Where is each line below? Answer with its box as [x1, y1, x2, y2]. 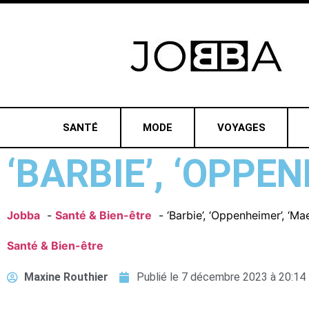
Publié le [137, 270, 181, 283]
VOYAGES [217, 121, 266, 134]
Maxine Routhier [24, 270, 108, 283]
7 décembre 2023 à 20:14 [181, 270, 306, 283]
